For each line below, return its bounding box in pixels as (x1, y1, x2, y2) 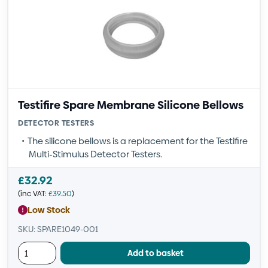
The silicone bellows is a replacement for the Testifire (28, 135, 248, 147)
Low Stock (28, 203, 70, 216)
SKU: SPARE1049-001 (18, 223, 98, 235)
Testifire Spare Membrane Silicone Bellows (18, 97, 243, 113)
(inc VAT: (18, 188, 48, 199)
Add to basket (127, 246, 184, 259)
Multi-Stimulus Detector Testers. (29, 148, 162, 160)
